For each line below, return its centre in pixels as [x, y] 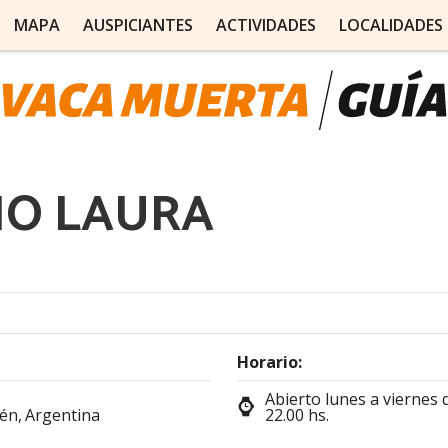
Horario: [269, 362]
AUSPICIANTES [137, 25]
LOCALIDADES [390, 25]
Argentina [62, 415]
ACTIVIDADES [265, 25]
